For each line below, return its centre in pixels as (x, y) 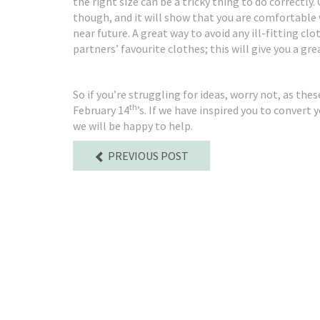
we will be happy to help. (133, 126)
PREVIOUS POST (147, 156)
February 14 (101, 110)
